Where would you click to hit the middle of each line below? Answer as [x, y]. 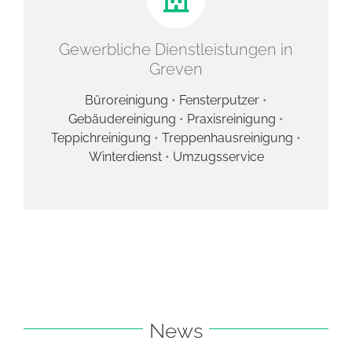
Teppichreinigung [103, 137]
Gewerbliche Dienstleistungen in [176, 49]
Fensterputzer [219, 100]
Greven [176, 69]
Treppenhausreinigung [229, 137]
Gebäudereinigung [122, 119]
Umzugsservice [218, 156]
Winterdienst [126, 156]
